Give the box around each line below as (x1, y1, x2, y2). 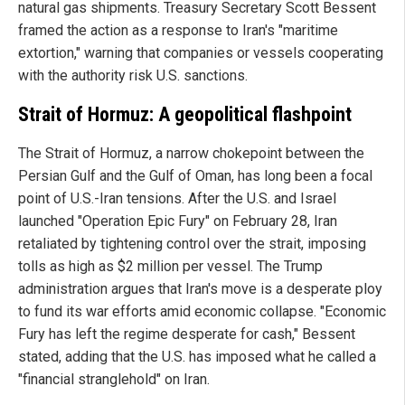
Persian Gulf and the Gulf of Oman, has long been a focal (18, 166, 372, 184)
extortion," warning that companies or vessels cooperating (18, 44, 383, 62)
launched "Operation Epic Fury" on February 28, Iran (18, 212, 337, 230)
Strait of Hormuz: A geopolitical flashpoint (18, 102, 352, 126)
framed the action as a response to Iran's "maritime (18, 22, 338, 40)
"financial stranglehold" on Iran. (18, 370, 210, 388)
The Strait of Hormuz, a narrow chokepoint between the (18, 144, 364, 162)
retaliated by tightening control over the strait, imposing (18, 234, 366, 252)
